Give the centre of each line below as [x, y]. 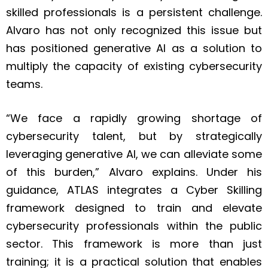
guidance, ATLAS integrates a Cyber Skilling [134, 190]
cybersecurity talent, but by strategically [134, 136]
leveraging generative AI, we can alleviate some [134, 154]
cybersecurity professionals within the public [134, 226]
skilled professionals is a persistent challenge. [134, 13]
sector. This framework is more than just [134, 244]
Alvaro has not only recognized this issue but [134, 31]
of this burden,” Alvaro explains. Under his [134, 172]
